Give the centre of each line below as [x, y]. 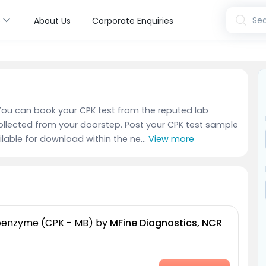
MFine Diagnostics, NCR [166, 223]
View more [171, 139]
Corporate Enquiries [132, 20]
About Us [52, 20]
